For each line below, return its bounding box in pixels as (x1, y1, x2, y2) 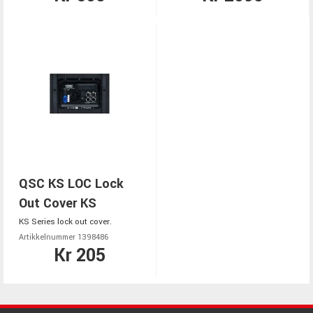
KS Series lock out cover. (19, 216, 112, 228)
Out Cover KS (19, 194, 96, 212)
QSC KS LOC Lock (19, 175, 124, 193)
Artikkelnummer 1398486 (19, 232, 108, 242)
